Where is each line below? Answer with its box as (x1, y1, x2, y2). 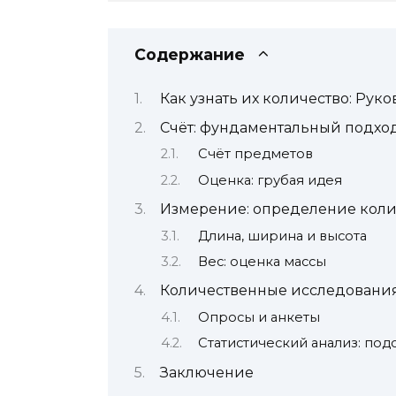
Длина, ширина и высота (197, 227, 367, 244)
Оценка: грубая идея (197, 171, 342, 188)
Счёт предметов (197, 146, 313, 163)
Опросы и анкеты (197, 308, 320, 325)
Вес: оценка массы (197, 253, 326, 270)
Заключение (160, 363, 254, 381)
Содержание (134, 45, 245, 65)
